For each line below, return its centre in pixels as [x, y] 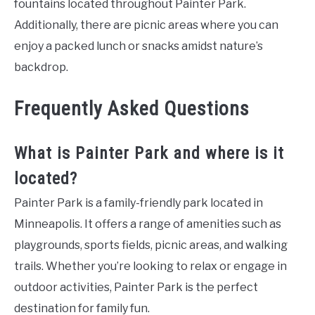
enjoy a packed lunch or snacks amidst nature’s [139, 46]
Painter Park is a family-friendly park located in [139, 202]
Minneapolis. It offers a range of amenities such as [148, 224]
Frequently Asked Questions [132, 108]
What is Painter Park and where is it [149, 153]
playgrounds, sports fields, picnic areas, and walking [151, 245]
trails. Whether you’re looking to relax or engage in [150, 266]
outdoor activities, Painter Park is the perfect [136, 287]
